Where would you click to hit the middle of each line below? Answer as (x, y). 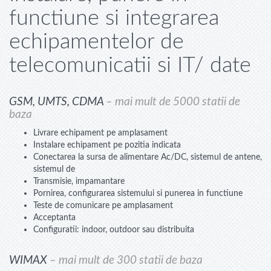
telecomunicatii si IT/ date (130, 65)
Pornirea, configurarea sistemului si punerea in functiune (138, 194)
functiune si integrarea (114, 18)
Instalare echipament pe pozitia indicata (107, 145)
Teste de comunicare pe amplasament (103, 206)
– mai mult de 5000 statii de (173, 102)
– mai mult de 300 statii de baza (126, 261)
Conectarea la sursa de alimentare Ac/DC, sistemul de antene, (148, 157)
